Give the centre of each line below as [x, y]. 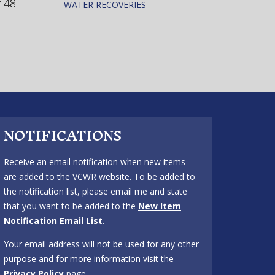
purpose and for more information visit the [89, 259]
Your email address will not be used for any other [101, 244]
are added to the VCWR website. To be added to [99, 176]
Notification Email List [53, 221]
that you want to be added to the [71, 206]
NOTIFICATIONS [63, 136]
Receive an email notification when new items [95, 162]
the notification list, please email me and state [95, 191]
